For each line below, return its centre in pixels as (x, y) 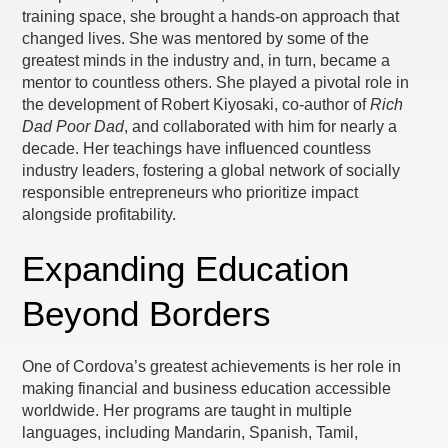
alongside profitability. (99, 214)
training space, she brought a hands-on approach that (211, 16)
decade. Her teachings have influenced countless (197, 148)
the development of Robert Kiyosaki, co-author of (196, 104)
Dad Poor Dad (73, 126)
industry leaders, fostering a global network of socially (211, 170)
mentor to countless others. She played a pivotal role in (216, 82)
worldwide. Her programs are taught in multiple (187, 410)
